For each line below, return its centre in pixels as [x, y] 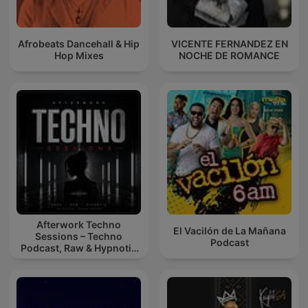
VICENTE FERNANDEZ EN [229, 43]
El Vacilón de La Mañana [229, 230]
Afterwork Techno [79, 225]
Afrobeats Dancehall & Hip [79, 43]
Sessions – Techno [79, 236]
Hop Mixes [79, 55]
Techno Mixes [79, 260]
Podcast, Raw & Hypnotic [79, 248]
